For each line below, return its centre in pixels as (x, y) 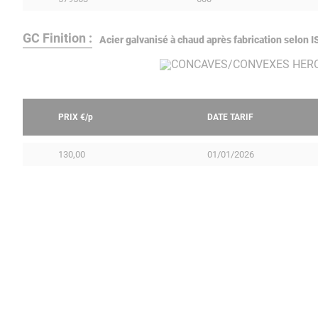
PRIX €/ (73, 117)
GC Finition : (57, 38)
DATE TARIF (230, 117)
